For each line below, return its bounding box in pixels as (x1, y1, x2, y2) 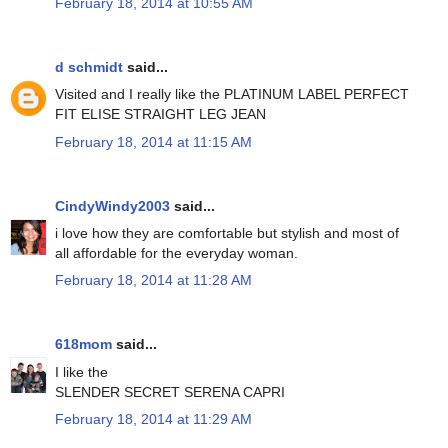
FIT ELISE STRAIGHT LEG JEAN (55, 106, 266, 123)
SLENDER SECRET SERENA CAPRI (55, 383, 285, 400)
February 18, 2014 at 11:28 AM (55, 272, 252, 289)
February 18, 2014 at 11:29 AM (55, 410, 252, 427)
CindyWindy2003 (55, 197, 170, 214)
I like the (55, 363, 108, 380)
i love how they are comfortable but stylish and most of (55, 225, 399, 242)
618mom (55, 336, 112, 353)
